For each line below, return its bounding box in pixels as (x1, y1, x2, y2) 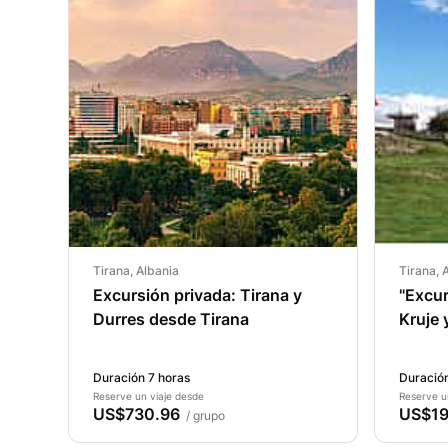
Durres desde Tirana (93, 309, 249, 329)
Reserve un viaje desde (93, 390, 204, 402)
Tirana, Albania (93, 263, 179, 278)
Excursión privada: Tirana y (93, 285, 302, 305)
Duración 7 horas (93, 370, 190, 385)
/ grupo (180, 408, 225, 423)
